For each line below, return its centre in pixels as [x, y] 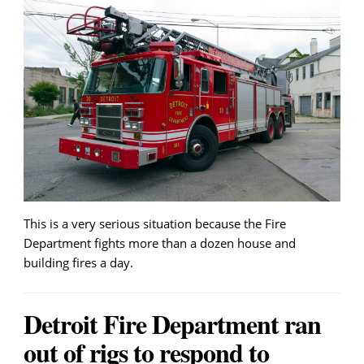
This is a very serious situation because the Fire [155, 224]
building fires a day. [78, 263]
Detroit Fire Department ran [172, 324]
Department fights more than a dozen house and [160, 243]
